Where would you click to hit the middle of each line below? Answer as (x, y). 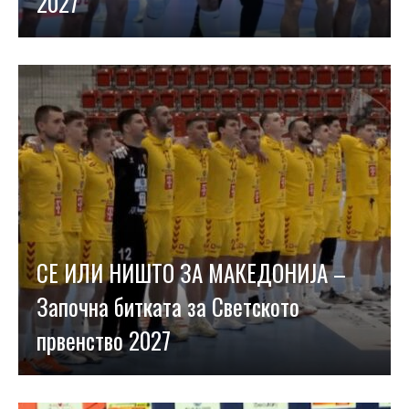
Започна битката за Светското (168, 306)
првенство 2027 (104, 340)
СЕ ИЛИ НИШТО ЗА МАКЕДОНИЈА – (191, 273)
